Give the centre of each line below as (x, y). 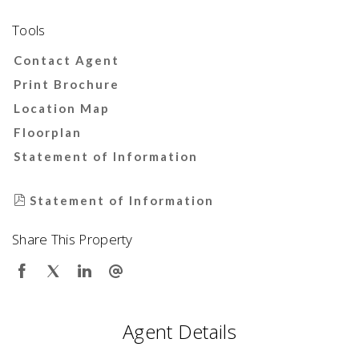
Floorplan (48, 132)
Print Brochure (67, 84)
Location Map (62, 108)
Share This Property (73, 240)
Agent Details (179, 332)
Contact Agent (67, 60)
